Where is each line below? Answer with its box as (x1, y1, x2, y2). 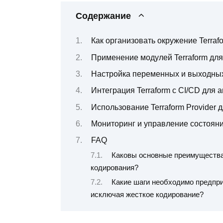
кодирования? (91, 163, 138, 172)
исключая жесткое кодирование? (91, 191, 204, 199)
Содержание (76, 10, 131, 21)
